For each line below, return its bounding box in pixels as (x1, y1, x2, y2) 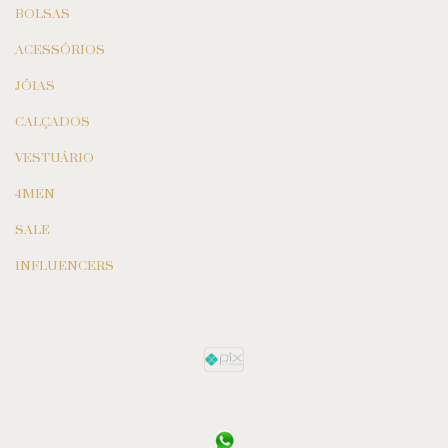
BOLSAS (15, 5, 70, 22)
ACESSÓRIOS (15, 41, 105, 58)
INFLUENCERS (15, 257, 114, 274)
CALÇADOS (15, 113, 90, 130)
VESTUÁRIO (15, 149, 94, 166)
